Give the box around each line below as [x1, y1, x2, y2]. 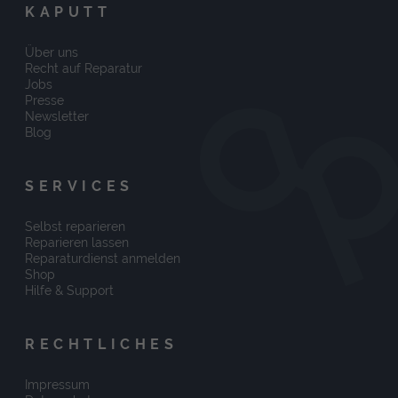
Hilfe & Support [25, 283, 114, 298]
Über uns [25, 44, 78, 60]
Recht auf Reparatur [25, 60, 142, 76]
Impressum [25, 377, 90, 392]
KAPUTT [25, 4, 112, 20]
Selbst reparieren [25, 219, 125, 234]
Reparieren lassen [25, 235, 129, 250]
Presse [25, 92, 64, 107]
